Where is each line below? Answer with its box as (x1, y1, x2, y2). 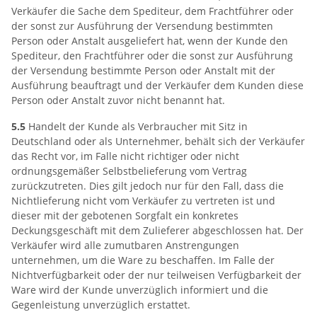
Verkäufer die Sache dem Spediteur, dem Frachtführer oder (11, 4, 294, 18)
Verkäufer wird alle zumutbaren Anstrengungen (11, 238, 239, 252)
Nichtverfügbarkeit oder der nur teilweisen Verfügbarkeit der (11, 268, 301, 282)
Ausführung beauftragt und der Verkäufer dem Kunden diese (11, 79, 304, 92)
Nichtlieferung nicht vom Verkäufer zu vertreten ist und (11, 194, 275, 207)
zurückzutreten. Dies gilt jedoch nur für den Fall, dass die (11, 179, 284, 192)
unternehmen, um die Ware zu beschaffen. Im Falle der (11, 253, 275, 267)
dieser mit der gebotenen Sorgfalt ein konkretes (11, 209, 238, 222)
